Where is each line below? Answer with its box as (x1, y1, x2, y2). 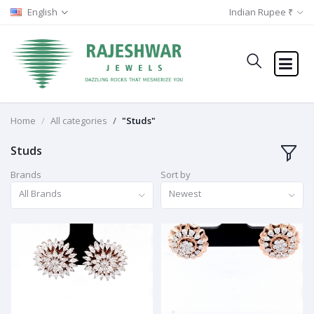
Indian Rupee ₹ (229, 6, 294, 18)
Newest (169, 186, 202, 200)
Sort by (161, 168, 191, 182)
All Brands (19, 186, 62, 200)
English (27, 6, 57, 18)
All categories (50, 114, 107, 127)
